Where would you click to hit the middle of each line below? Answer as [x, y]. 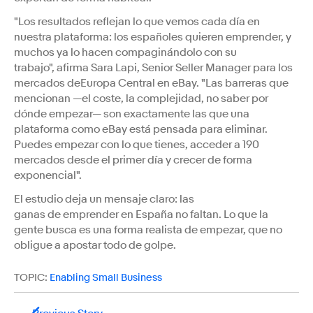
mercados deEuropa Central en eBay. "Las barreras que [151, 83]
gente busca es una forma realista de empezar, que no [148, 230]
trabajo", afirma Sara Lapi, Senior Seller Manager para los [153, 67]
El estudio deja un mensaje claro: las [104, 199]
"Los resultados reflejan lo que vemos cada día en [137, 21]
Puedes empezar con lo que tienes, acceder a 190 [137, 144]
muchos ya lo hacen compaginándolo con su [125, 52]
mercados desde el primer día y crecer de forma [133, 160]
